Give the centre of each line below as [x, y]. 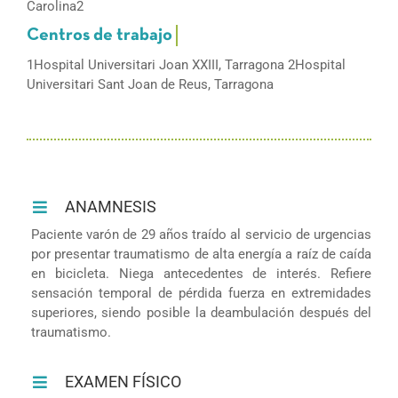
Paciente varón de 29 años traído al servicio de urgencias [201, 234]
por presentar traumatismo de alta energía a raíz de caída [201, 254]
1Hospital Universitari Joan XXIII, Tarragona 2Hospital [186, 64]
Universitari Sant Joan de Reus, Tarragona [150, 84]
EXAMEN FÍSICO [123, 381]
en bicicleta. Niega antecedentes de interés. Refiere [201, 273]
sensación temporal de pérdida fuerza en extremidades [201, 293]
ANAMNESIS [111, 206]
